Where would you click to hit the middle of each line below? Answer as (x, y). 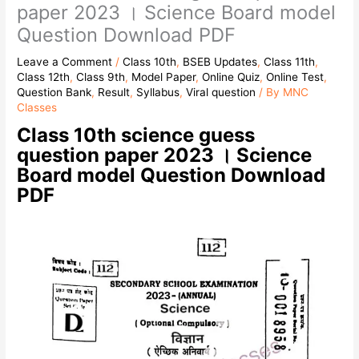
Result (114, 93)
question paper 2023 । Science (165, 155)
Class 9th (101, 77)
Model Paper (164, 77)
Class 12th (44, 77)
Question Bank (54, 93)
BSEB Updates (220, 62)
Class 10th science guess (136, 135)
